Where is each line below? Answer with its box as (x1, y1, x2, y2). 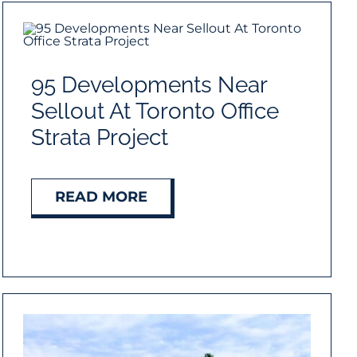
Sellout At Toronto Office (30, 98, 279, 125)
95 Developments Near (30, 72, 267, 99)
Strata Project (30, 124, 168, 151)
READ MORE (54, 188, 147, 206)
